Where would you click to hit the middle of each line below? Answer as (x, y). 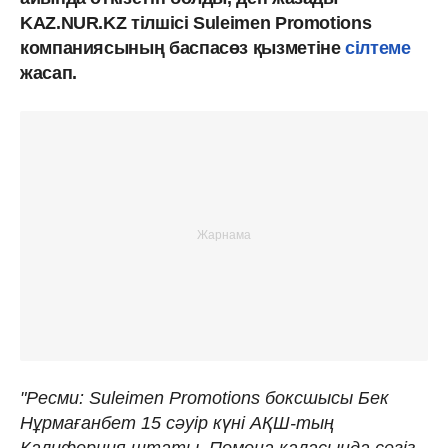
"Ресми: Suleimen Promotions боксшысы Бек (204, 397)
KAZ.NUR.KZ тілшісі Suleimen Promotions (196, 22)
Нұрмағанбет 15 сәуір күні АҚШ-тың (177, 422)
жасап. (48, 72)
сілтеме (378, 47)
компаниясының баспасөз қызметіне (183, 47)
